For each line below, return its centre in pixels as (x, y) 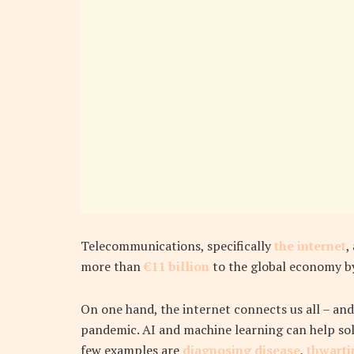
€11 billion (177, 267)
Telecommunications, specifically (177, 246)
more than (112, 267)
